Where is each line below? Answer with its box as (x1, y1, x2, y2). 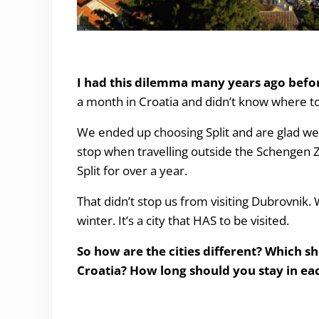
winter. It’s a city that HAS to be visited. (76, 212, 289, 229)
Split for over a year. (76, 162, 187, 179)
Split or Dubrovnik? (76, 43, 180, 61)
